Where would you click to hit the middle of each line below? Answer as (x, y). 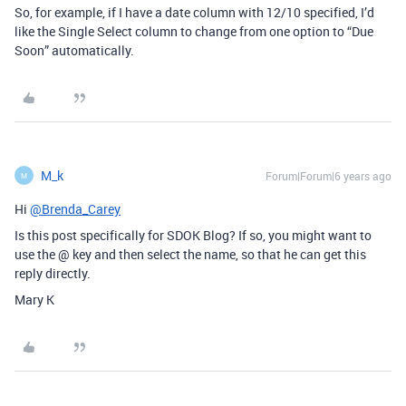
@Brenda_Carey (75, 209)
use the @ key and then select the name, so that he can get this (190, 254)
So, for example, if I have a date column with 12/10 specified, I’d (194, 12)
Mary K (34, 300)
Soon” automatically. (74, 50)
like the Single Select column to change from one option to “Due (194, 31)
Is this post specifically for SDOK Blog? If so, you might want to (193, 235)
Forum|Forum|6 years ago (329, 176)
